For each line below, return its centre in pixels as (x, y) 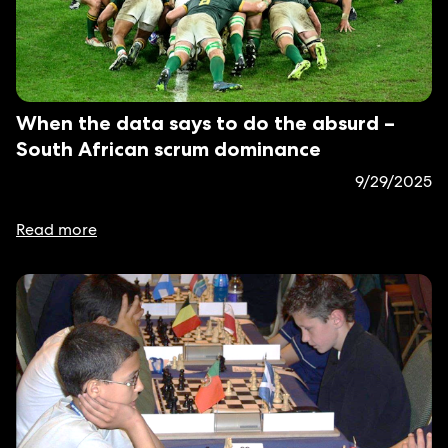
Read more (56, 229)
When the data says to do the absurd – (205, 123)
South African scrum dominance (168, 149)
